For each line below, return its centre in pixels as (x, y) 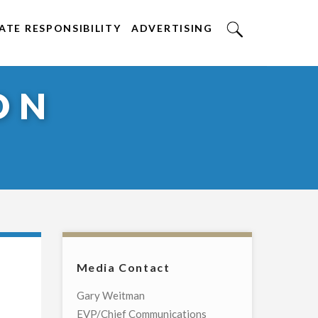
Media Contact (123, 268)
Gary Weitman (110, 296)
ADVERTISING (172, 28)
